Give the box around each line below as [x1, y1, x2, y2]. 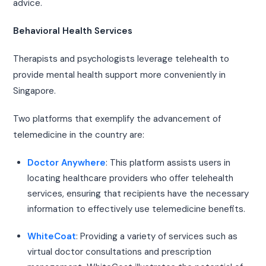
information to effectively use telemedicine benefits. [27, 203, 246, 216]
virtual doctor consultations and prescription [27, 246, 212, 258]
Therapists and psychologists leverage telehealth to [13, 53, 230, 65]
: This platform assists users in [106, 157, 231, 169]
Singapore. [13, 85, 56, 97]
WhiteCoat [27, 230, 77, 243]
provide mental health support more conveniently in [13, 69, 226, 81]
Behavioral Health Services [13, 25, 133, 37]
